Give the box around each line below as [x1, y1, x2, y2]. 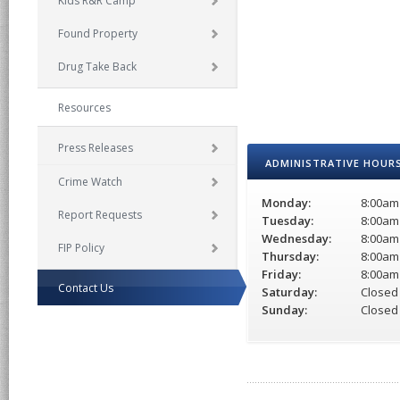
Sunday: [262, 302, 308, 318]
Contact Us [58, 280, 114, 296]
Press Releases [58, 140, 134, 155]
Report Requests [58, 207, 143, 222]
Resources [58, 100, 112, 115]
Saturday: [262, 284, 318, 300]
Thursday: [262, 248, 320, 264]
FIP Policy [58, 240, 105, 255]
